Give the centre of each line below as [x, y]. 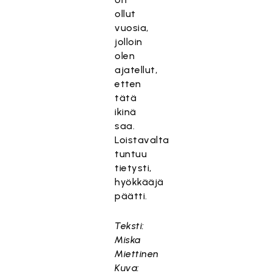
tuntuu [131, 154]
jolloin [129, 42]
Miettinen [137, 254]
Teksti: [129, 226]
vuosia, [132, 28]
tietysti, [133, 168]
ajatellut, [136, 70]
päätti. [131, 196]
